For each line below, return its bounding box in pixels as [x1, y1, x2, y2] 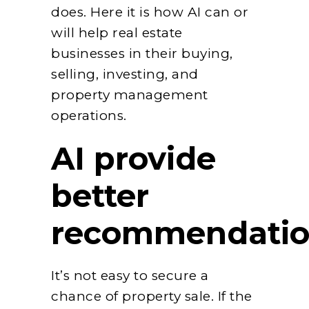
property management [51, 86, 208, 103]
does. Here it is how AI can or [51, 3, 248, 20]
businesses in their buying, [51, 45, 233, 61]
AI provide [51, 139, 216, 177]
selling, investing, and [51, 66, 199, 82]
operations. [51, 107, 127, 123]
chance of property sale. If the [51, 288, 252, 304]
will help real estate [51, 24, 183, 41]
